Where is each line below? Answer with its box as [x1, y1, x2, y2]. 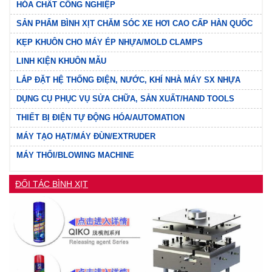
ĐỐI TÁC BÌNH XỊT [15, 178, 88, 189]
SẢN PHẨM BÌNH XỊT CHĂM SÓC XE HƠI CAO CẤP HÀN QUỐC [16, 18, 253, 28]
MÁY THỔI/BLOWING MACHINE [16, 150, 134, 160]
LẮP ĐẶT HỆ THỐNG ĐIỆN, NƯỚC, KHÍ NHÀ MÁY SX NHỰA [16, 75, 240, 84]
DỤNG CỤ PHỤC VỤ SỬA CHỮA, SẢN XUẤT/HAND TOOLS [16, 93, 234, 103]
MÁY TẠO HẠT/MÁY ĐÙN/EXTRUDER [16, 131, 155, 141]
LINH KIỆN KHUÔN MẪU [16, 56, 106, 66]
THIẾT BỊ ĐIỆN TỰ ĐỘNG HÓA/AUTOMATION [16, 112, 185, 122]
